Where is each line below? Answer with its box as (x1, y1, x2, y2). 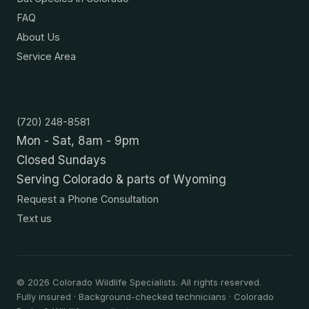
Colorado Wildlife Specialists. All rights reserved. (50, 277, 261, 288)
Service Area (17, 50, 76, 63)
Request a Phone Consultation (17, 193, 159, 206)
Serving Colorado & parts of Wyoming (17, 172, 226, 187)
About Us (17, 31, 60, 43)
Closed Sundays (17, 153, 106, 168)
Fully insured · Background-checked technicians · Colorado (17, 291, 274, 303)
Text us (17, 212, 52, 225)
